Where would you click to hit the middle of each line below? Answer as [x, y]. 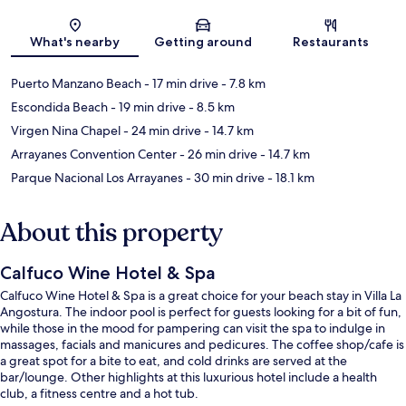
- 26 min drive [217, 154]
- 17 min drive [180, 83]
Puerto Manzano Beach [76, 83]
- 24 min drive [161, 130]
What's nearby [75, 41]
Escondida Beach [59, 106]
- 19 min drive [147, 106]
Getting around [203, 41]
